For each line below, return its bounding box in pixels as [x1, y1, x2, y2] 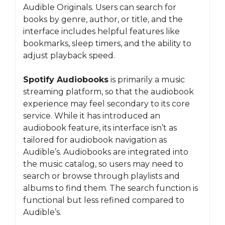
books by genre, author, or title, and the [23, 15, 183, 24]
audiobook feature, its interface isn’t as [23, 123, 177, 133]
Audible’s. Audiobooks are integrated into [23, 147, 188, 157]
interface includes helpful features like [23, 27, 180, 36]
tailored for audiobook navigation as [23, 135, 167, 145]
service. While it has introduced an [23, 111, 160, 121]
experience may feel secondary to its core [23, 99, 190, 108]
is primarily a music [108, 75, 185, 84]
